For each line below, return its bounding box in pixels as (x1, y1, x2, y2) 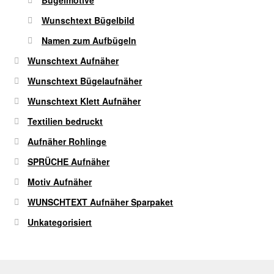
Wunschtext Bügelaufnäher (28, 74, 143, 87)
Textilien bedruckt (28, 114, 103, 127)
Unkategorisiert (28, 215, 92, 228)
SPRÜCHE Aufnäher (28, 155, 110, 168)
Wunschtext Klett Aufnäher (28, 94, 141, 107)
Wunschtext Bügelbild (41, 13, 135, 26)
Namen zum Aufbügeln (41, 34, 136, 46)
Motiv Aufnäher (28, 175, 92, 188)
